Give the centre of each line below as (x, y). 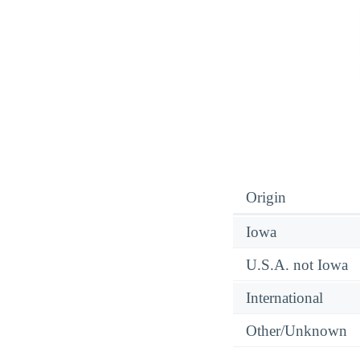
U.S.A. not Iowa (297, 264)
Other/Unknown (297, 330)
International (284, 297)
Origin (266, 197)
